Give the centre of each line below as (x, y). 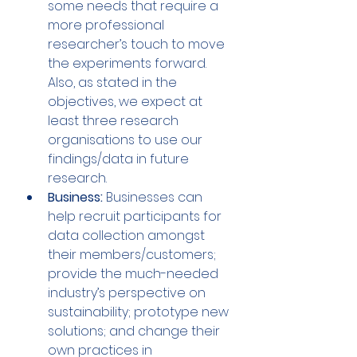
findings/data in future (120, 159)
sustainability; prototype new (140, 312)
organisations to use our (127, 140)
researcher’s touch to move (138, 45)
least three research (115, 121)
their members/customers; (133, 255)
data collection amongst (128, 236)
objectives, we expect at (127, 102)
